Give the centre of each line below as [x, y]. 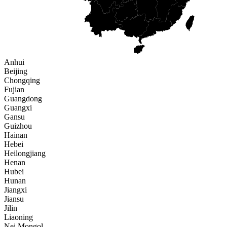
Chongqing [22, 81]
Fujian [14, 90]
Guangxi [18, 108]
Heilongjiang [25, 154]
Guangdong [23, 99]
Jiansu [14, 199]
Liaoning [18, 217]
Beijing [16, 71]
